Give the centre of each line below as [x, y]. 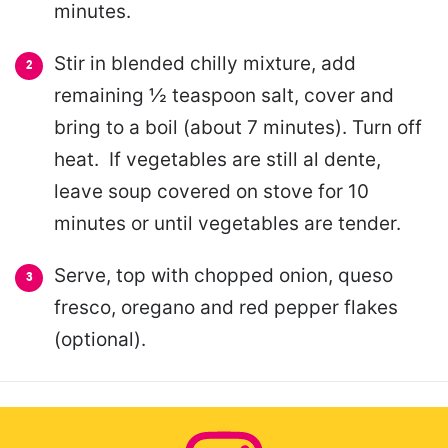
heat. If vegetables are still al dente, [217, 159]
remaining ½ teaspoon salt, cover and [224, 95]
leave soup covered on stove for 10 [211, 191]
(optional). [100, 339]
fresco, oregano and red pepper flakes [226, 307]
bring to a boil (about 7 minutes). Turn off [238, 127]
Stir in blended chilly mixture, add [205, 63]
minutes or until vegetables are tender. [227, 223]
